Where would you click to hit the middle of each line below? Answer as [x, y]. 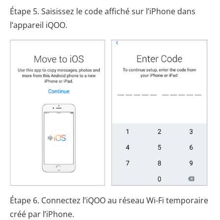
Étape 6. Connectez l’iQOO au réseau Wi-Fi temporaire [109, 201]
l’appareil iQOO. [39, 25]
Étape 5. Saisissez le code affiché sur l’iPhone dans [103, 11]
